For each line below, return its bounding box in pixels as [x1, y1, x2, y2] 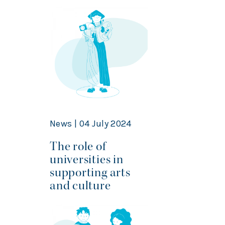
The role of [50, 139, 106, 155]
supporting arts [50, 165, 131, 181]
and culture [50, 178, 114, 194]
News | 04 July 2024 [50, 118, 132, 130]
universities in [50, 152, 124, 168]
